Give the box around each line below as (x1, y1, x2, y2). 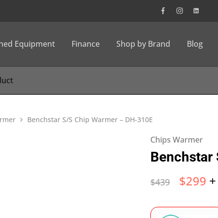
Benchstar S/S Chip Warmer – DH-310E (27, 115, 153, 124)
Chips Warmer (150, 134, 203, 145)
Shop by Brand (116, 38, 170, 49)
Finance (72, 38, 100, 49)
